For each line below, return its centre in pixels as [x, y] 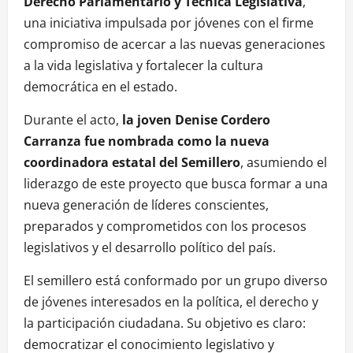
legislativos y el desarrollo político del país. [150, 247]
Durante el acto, [73, 119]
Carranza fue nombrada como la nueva [147, 141]
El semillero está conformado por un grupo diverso [176, 280]
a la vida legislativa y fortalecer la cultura [143, 65]
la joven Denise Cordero [196, 119]
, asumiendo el [284, 162]
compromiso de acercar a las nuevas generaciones [175, 44]
